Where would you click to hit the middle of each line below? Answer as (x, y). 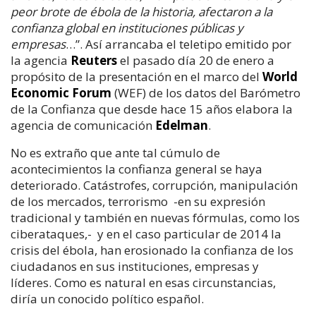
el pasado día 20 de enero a (196, 60)
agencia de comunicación (83, 125)
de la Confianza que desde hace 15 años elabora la (152, 109)
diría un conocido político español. (107, 298)
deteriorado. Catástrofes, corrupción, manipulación (154, 185)
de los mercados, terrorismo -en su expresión (138, 201)
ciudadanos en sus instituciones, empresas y (135, 266)
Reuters (94, 60)
